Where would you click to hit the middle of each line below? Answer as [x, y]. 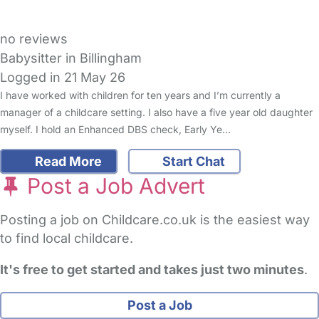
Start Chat [192, 162]
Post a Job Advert [113, 186]
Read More [67, 162]
